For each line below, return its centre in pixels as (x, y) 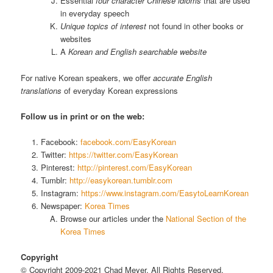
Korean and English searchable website (138, 52)
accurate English (183, 77)
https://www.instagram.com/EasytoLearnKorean (165, 193)
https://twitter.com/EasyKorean (123, 154)
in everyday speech (95, 13)
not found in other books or (195, 26)
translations (41, 90)
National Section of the (206, 218)
